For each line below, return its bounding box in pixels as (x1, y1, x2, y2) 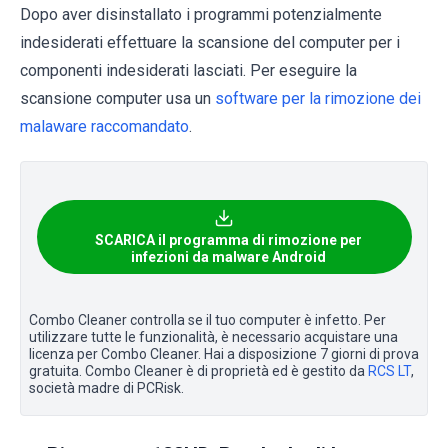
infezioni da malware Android (130, 248, 326, 265)
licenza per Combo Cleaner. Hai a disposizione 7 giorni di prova (29, 345, 419, 362)
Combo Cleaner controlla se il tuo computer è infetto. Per (29, 311, 386, 328)
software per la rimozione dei (215, 88, 421, 108)
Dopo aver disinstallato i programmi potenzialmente (20, 4, 382, 24)
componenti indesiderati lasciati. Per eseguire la (20, 60, 357, 80)
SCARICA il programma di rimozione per (94, 231, 362, 248)
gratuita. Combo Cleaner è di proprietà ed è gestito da (29, 362, 368, 379)
